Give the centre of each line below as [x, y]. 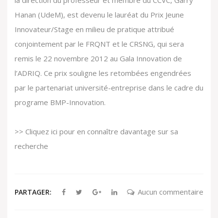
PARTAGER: [33, 192]
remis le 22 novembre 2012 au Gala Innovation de [98, 59]
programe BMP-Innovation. [60, 102]
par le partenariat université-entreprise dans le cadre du [109, 88]
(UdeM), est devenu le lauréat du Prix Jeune [110, 15]
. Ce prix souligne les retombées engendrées [116, 73]
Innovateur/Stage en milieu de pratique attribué [94, 29]
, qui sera [169, 44]
